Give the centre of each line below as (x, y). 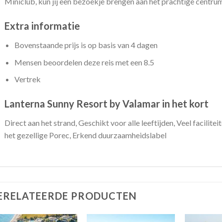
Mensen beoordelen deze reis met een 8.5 (84, 62)
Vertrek (28, 79)
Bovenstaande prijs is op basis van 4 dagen (86, 45)
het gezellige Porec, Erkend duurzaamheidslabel (85, 135)
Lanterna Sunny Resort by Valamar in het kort (106, 104)
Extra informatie (42, 26)
